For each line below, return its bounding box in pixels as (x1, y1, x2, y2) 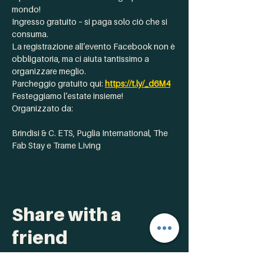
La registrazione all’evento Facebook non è (12, 41, 177, 51)
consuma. (12, 29, 48, 39)
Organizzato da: (12, 103, 73, 113)
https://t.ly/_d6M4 (105, 78, 170, 88)
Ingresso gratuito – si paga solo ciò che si (12, 16, 169, 27)
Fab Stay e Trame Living (12, 140, 101, 150)
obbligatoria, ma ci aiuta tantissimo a (12, 54, 151, 64)
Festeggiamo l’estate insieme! (12, 91, 123, 101)
